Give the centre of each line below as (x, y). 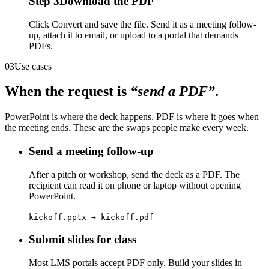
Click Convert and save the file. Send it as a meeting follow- (143, 24)
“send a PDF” (173, 92)
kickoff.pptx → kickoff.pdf (91, 217)
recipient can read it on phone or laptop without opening (135, 185)
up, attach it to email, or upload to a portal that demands (134, 35)
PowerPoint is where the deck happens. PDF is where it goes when (132, 117)
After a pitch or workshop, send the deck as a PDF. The (134, 174)
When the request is (68, 92)
